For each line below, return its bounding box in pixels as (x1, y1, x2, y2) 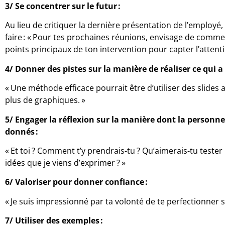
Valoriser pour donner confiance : (15, 176, 150, 188)
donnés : (5, 126, 40, 137)
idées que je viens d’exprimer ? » (5, 157, 128, 168)
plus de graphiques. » (5, 94, 87, 106)
